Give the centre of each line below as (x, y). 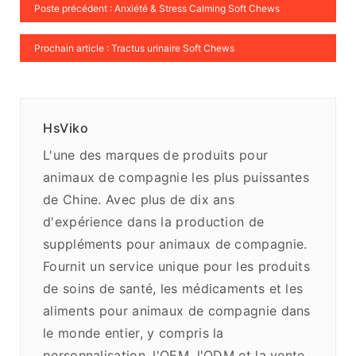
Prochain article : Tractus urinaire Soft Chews (134, 48)
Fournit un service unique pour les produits (176, 267)
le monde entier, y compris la (133, 333)
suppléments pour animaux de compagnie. (175, 244)
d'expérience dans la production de (154, 222)
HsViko (66, 128)
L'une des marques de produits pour (156, 155)
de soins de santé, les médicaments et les (173, 289)
